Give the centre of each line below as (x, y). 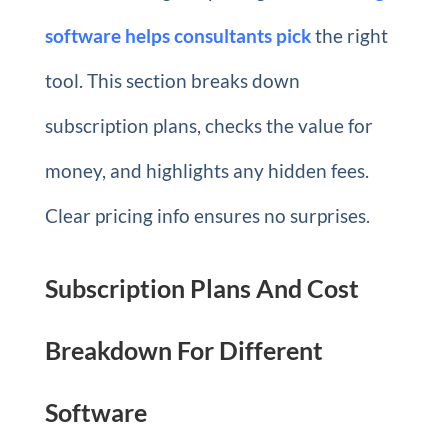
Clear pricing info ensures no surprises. (207, 215)
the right (349, 35)
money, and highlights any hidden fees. (206, 170)
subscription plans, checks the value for (208, 125)
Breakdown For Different (183, 350)
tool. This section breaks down (172, 80)
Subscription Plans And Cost (201, 288)
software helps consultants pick (177, 35)
